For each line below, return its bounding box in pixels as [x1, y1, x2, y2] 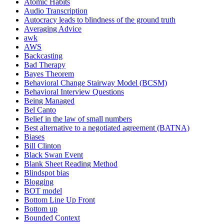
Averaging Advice [24, 24, 81, 33]
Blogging [24, 177, 53, 186]
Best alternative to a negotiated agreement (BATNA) [24, 123, 189, 132]
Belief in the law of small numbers [24, 114, 132, 123]
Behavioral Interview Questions [24, 87, 124, 96]
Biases [24, 132, 44, 141]
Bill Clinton [24, 141, 61, 150]
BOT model [24, 186, 62, 195]
